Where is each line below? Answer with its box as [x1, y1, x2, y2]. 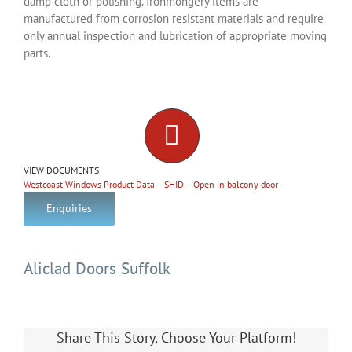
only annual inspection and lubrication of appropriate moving [24, 27, 327, 43]
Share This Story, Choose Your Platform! [56, 328, 296, 346]
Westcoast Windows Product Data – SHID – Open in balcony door [24, 178, 278, 190]
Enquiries [46, 200, 92, 215]
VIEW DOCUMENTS [24, 163, 99, 176]
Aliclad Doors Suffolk [24, 257, 170, 279]
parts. [24, 45, 50, 60]
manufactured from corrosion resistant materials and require [24, 10, 324, 26]
